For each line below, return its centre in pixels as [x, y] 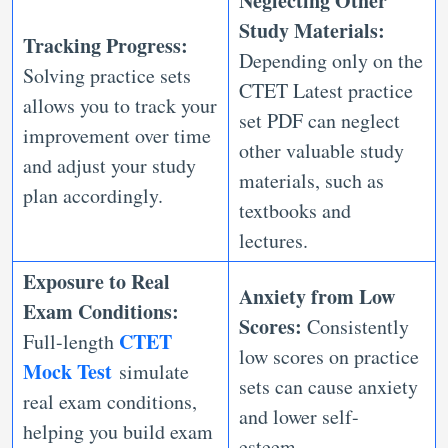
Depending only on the [331, 61]
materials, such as [311, 181]
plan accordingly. [96, 196]
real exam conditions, [110, 402]
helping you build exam [118, 432]
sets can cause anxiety [328, 387]
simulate [154, 372]
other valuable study [321, 151]
